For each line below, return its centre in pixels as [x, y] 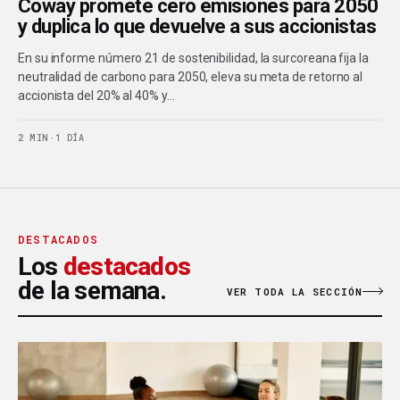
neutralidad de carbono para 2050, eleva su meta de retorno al [191, 76]
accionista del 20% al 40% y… [96, 95]
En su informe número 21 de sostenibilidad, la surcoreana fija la [193, 58]
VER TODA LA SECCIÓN [295, 291]
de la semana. [92, 290]
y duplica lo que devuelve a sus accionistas [197, 26]
